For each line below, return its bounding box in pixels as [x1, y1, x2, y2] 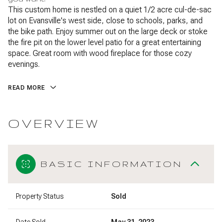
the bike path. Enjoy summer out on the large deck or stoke [8, 27, 208, 36]
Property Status [16, 192, 63, 200]
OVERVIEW [8, 116, 100, 130]
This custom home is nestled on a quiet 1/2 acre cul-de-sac [8, 5, 212, 14]
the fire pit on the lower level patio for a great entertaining [8, 38, 201, 47]
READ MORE [8, 84, 45, 91]
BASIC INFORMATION [41, 159, 182, 168]
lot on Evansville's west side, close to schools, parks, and [8, 16, 203, 25]
